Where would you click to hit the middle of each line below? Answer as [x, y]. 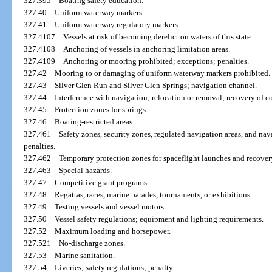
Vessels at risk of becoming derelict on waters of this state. [158, 37]
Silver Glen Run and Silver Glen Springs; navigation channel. [156, 86]
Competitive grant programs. [102, 183]
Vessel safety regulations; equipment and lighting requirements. [159, 219]
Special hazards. [86, 171]
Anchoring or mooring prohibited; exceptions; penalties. [156, 61]
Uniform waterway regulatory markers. [117, 25]
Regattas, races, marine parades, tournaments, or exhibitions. [154, 195]
